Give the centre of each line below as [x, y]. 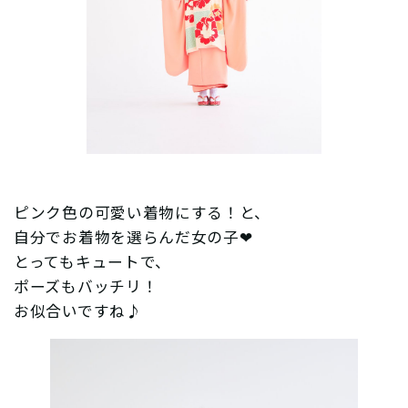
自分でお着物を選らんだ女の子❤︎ [133, 237]
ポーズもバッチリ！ [86, 286]
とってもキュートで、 [92, 262]
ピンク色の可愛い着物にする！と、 [143, 213]
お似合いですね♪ [78, 311]
